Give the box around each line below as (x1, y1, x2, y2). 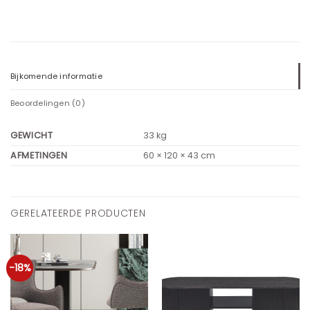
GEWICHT (10, 129, 53, 142)
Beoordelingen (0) (10, 98, 85, 109)
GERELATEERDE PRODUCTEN (10, 206, 146, 221)
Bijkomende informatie (10, 71, 102, 82)
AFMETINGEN (10, 149, 68, 162)
